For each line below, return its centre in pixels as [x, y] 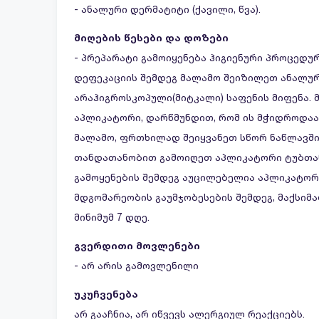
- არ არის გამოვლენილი [136, 265]
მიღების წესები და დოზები [151, 37]
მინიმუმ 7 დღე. [112, 217]
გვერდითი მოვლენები [137, 245]
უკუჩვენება [106, 294]
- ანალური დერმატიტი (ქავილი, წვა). [167, 9]
